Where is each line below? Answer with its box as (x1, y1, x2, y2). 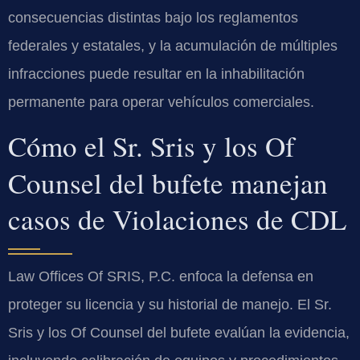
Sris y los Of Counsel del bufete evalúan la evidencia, (8, 325, 350, 342)
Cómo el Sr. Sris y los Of (8, 127, 295, 166)
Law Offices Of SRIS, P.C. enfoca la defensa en (8, 268, 313, 285)
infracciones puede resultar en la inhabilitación (8, 66, 305, 83)
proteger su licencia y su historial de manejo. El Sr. (8, 297, 332, 313)
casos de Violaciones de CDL (8, 200, 346, 239)
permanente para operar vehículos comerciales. (8, 94, 314, 111)
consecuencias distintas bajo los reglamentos (8, 10, 298, 27)
